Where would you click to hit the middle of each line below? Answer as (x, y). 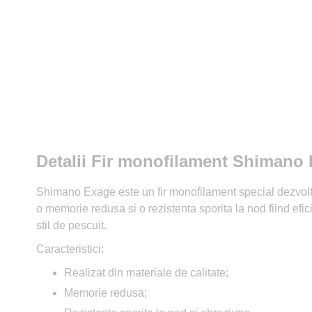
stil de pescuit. (71, 225)
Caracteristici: (70, 249)
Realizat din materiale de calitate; (146, 272)
